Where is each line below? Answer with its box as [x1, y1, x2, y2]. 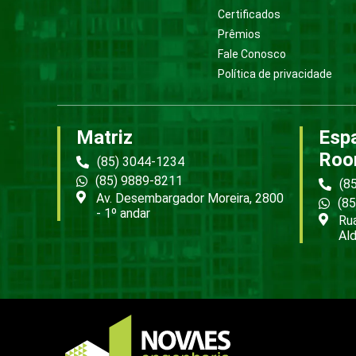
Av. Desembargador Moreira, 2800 [96, 191, 284, 207]
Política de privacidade [218, 68, 332, 81]
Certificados [218, 8, 281, 21]
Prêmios [218, 28, 261, 41]
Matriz [76, 126, 133, 149]
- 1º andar [96, 206, 150, 222]
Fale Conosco [218, 48, 286, 61]
